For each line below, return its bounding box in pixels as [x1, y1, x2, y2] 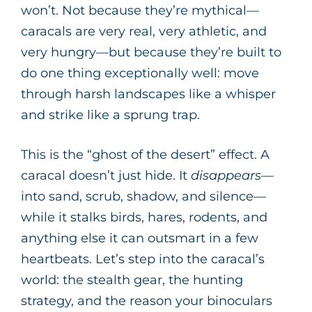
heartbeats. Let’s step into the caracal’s [21, 251, 265, 267]
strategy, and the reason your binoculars [21, 292, 272, 309]
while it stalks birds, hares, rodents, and [21, 209, 267, 225]
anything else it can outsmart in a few [21, 230, 258, 246]
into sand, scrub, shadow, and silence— [21, 188, 266, 204]
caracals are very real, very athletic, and [21, 23, 267, 39]
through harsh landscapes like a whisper [21, 86, 276, 102]
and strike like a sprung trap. [21, 107, 200, 123]
